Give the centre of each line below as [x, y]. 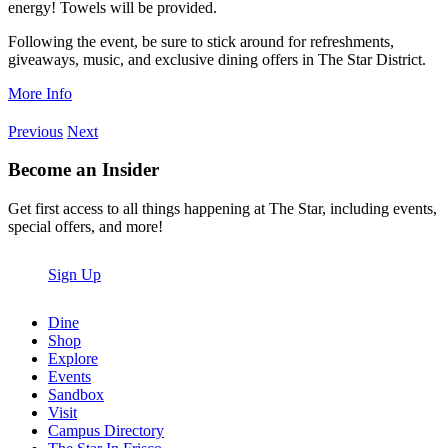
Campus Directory [106, 431]
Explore [73, 359]
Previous [35, 131]
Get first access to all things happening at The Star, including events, [222, 209]
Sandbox [76, 395]
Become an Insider [83, 170]
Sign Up [74, 275]
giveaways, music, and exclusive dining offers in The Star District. [217, 59]
